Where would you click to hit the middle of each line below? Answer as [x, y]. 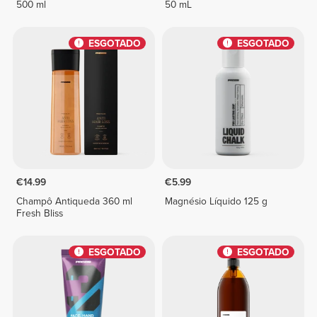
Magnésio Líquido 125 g [217, 202]
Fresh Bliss [39, 214]
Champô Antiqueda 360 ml [74, 202]
